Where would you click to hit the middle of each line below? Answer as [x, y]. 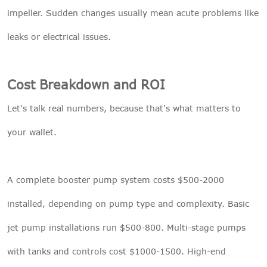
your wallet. [32, 132]
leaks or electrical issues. [59, 36]
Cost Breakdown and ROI [86, 84]
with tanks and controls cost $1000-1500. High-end [117, 251]
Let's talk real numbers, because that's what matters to [124, 108]
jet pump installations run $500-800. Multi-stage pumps [126, 227]
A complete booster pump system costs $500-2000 [116, 179]
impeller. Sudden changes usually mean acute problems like [133, 13]
